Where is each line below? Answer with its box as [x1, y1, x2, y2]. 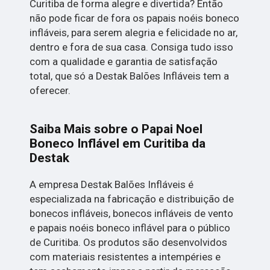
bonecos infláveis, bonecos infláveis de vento [30, 207, 234, 220]
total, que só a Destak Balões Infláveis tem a [30, 70, 230, 83]
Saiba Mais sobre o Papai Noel [30, 122, 203, 137]
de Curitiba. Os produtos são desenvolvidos [30, 236, 228, 249]
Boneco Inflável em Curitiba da [30, 136, 206, 151]
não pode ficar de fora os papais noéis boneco [30, 12, 240, 25]
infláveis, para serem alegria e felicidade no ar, [30, 27, 238, 39]
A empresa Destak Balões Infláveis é [30, 178, 194, 191]
